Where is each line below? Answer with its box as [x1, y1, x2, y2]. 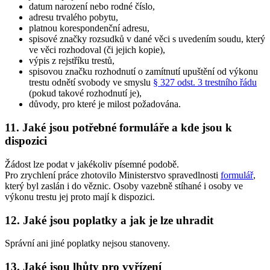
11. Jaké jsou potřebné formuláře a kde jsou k [5, 121, 232, 134]
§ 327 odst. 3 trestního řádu [153, 77, 257, 88]
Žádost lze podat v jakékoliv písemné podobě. [5, 159, 179, 169]
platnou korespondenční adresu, [29, 23, 149, 34]
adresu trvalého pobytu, [29, 12, 118, 23]
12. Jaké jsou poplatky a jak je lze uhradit [5, 213, 213, 227]
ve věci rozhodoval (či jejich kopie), [29, 45, 165, 55]
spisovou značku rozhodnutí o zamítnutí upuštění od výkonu [29, 66, 258, 77]
